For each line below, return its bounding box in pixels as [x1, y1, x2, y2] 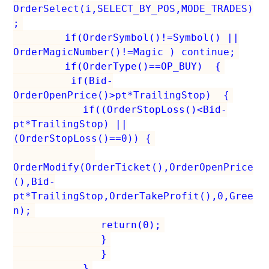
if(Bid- [17, 74, 113, 86]
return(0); [17, 219, 161, 231]
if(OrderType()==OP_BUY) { [17, 60, 221, 72]
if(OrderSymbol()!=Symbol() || [17, 31, 239, 43]
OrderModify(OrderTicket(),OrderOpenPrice [13, 161, 253, 173]
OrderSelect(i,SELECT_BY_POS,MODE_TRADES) [13, 2, 253, 14]
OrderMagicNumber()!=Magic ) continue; [13, 46, 235, 58]
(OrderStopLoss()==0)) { [13, 132, 151, 144]
